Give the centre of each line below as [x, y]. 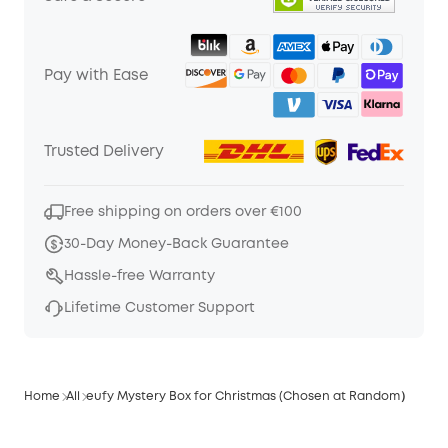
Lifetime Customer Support [159, 307]
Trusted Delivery [104, 152]
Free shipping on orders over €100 [183, 211]
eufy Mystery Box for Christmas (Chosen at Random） [249, 396]
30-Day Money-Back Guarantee [176, 243]
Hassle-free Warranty [139, 275]
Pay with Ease [96, 76]
